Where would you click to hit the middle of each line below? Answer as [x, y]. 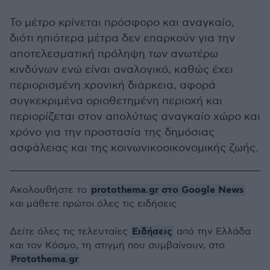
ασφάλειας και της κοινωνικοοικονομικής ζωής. [134, 148]
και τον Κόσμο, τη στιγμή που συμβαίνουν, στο [117, 246]
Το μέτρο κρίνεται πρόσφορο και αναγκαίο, [122, 23]
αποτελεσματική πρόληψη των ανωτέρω [114, 54]
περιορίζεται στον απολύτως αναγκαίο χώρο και [135, 117]
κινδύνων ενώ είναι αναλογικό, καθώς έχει [121, 70]
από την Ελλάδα [212, 232]
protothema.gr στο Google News [168, 190]
